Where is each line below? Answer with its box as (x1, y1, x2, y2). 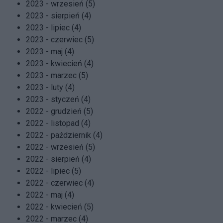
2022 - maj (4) (26, 190, 74, 200)
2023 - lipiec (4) (26, 23, 81, 33)
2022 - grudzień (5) (26, 107, 93, 116)
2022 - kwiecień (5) (26, 202, 94, 212)
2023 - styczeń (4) (26, 95, 91, 105)
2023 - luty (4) (26, 83, 75, 93)
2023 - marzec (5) (26, 71, 88, 81)
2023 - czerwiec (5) (26, 35, 94, 45)
